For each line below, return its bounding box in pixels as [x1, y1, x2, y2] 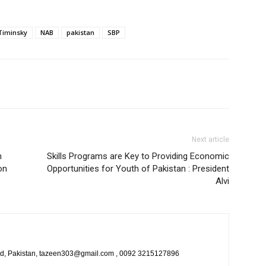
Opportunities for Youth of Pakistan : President [47, 163, 229, 174]
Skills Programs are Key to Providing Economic [47, 151, 229, 161]
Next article [192, 135, 229, 144]
